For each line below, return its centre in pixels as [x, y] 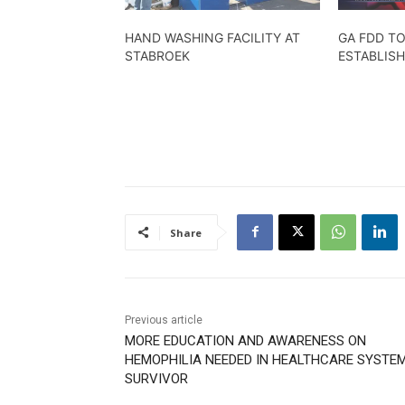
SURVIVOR [156, 378]
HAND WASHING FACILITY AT [212, 37]
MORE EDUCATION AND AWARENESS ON [245, 340]
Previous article [164, 320]
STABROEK [157, 55]
